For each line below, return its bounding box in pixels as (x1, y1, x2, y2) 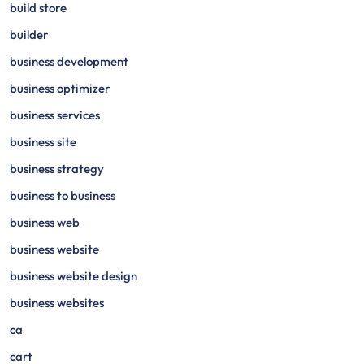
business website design (10, 268, 137, 284)
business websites (10, 295, 104, 310)
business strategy (10, 161, 104, 176)
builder (10, 27, 48, 42)
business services (10, 107, 100, 123)
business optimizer (10, 80, 110, 96)
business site (10, 134, 76, 149)
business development (10, 54, 128, 69)
